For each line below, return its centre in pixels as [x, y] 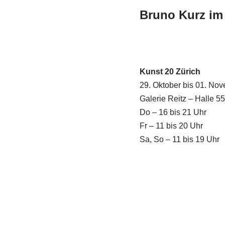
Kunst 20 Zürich [170, 72]
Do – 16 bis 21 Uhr [173, 112]
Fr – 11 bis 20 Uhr [171, 126]
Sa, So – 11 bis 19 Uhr [179, 139]
